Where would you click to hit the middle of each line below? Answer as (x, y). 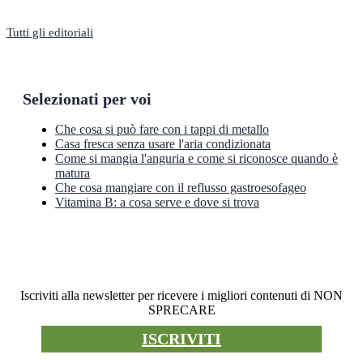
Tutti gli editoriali (50, 33)
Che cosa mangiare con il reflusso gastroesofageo (181, 187)
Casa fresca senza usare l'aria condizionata (163, 143)
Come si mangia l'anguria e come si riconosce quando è (196, 158)
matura (73, 173)
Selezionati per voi (87, 99)
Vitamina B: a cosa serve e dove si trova (157, 202)
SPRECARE (181, 310)
